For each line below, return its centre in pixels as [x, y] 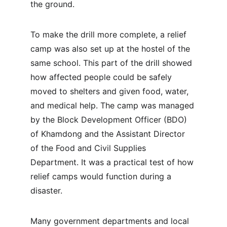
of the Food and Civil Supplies [89, 148]
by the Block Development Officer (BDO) [110, 120]
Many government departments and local [111, 221]
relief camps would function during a [102, 176]
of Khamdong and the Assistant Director [109, 134]
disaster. [46, 191]
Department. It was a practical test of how [113, 162]
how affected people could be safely [102, 77]
